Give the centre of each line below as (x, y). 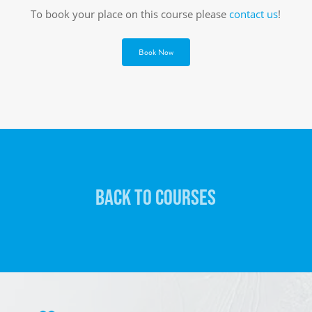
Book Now (156, 52)
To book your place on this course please (130, 14)
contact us (254, 14)
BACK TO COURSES (156, 196)
